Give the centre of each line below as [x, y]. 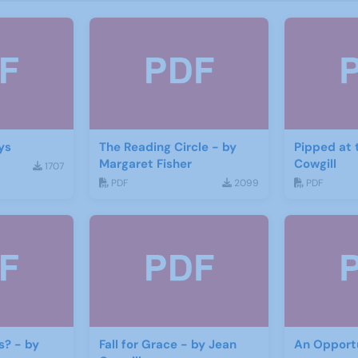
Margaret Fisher [145, 164]
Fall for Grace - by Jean [167, 345]
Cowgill [316, 164]
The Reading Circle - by [167, 147]
